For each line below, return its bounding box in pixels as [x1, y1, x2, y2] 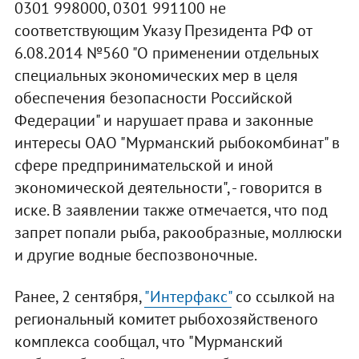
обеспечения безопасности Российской [14, 87, 292, 108]
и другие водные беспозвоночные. [14, 244, 257, 265]
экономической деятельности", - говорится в [14, 176, 322, 198]
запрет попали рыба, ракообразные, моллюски [14, 221, 342, 243]
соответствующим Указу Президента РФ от [14, 19, 312, 41]
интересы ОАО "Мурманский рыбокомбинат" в [14, 131, 340, 153]
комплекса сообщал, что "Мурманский [14, 330, 283, 352]
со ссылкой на [231, 285, 335, 307]
